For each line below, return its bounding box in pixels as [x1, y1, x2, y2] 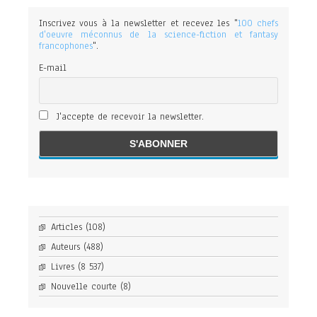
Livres [51, 260, 74, 274]
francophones [39, 40, 93, 52]
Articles [51, 221, 82, 234]
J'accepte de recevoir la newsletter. [52, 110, 204, 124]
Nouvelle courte [51, 280, 117, 294]
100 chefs [237, 17, 279, 30]
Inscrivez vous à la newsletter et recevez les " [39, 17, 238, 30]
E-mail [39, 62, 67, 74]
